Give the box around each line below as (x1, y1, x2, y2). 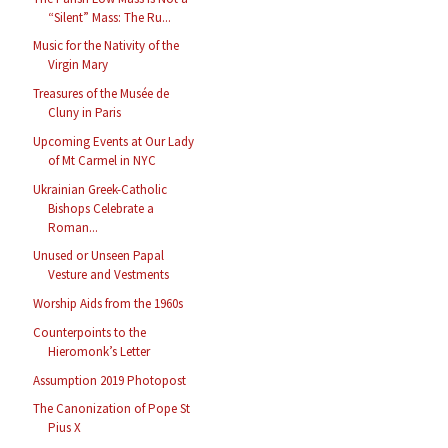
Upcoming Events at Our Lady (33, 132, 195, 150)
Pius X (48, 419, 82, 437)
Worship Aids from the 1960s (33, 295, 184, 313)
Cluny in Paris (48, 104, 122, 122)
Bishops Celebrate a (48, 199, 155, 217)
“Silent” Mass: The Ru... (48, 8, 172, 26)
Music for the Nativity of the (33, 37, 180, 55)
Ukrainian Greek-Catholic (33, 180, 168, 198)
